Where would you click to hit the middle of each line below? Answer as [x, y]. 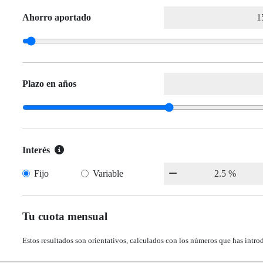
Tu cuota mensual [65, 217]
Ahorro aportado [57, 18]
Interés [36, 150]
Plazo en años [49, 84]
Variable [108, 174]
